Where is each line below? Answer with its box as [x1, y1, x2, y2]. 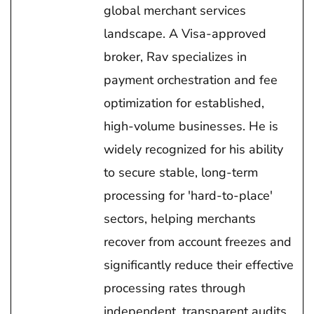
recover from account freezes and [104, 233, 292, 250]
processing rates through [104, 280, 245, 296]
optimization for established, [104, 95, 264, 111]
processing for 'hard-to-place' [104, 187, 273, 204]
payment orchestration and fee [104, 71, 278, 88]
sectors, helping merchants [104, 210, 256, 227]
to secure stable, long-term [104, 164, 258, 181]
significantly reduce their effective [104, 257, 294, 273]
